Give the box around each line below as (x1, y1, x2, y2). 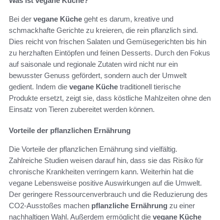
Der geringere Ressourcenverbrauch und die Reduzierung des (9, 190, 208, 198)
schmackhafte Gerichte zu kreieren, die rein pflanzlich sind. (9, 26, 198, 34)
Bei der (9, 14, 33, 23)
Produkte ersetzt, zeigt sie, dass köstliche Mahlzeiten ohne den (9, 93, 211, 102)
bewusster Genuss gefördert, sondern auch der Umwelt (9, 71, 187, 80)
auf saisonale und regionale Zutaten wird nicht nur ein (9, 59, 178, 68)
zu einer (167, 201, 195, 210)
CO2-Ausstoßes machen (9, 201, 91, 210)
